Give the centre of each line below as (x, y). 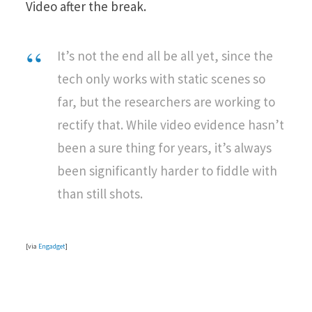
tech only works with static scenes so (161, 79)
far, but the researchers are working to (166, 102)
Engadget (52, 247)
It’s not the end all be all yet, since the (165, 56)
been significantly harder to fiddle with (167, 171)
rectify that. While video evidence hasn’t (171, 125)
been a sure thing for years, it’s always (164, 148)
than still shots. (100, 194)
